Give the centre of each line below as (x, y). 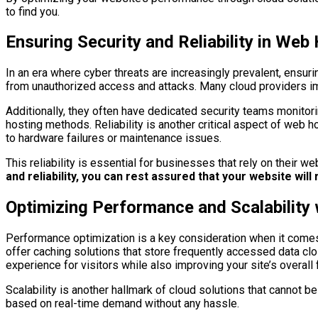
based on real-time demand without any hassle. (122, 304)
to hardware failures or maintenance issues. (114, 138)
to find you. (33, 11)
